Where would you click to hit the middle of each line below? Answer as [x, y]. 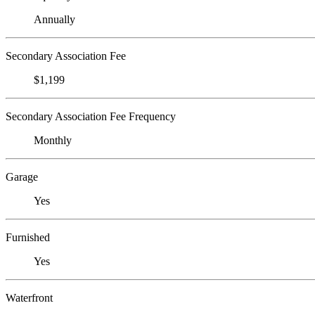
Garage [22, 176]
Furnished [28, 237]
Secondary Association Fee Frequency [91, 116]
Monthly [53, 140]
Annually [54, 19]
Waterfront [29, 297]
